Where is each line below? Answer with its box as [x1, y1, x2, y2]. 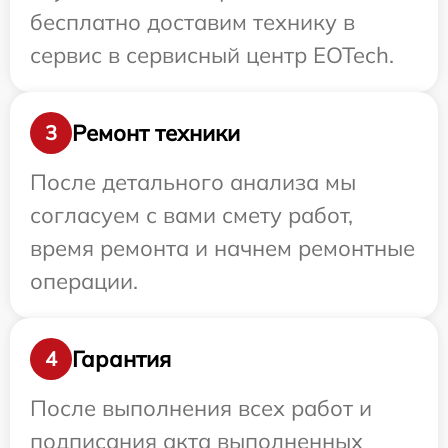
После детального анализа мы [30, 168, 356, 196]
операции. [30, 267, 138, 295]
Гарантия [72, 344, 171, 373]
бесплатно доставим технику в [30, 8, 355, 36]
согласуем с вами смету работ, [30, 201, 353, 229]
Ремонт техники [72, 118, 240, 147]
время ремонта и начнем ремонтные [30, 234, 415, 262]
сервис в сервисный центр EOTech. [30, 41, 394, 69]
